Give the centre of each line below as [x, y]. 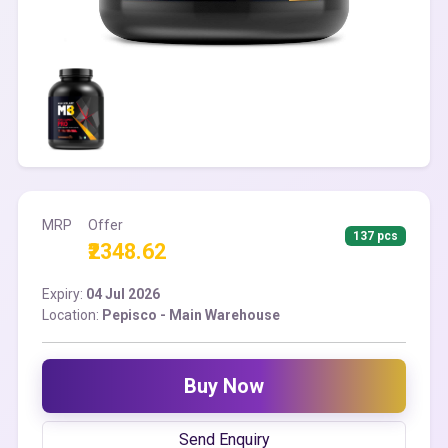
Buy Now [224, 386]
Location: [72, 315]
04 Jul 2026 [123, 294]
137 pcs [376, 236]
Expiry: [64, 294]
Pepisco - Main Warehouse [191, 315]
